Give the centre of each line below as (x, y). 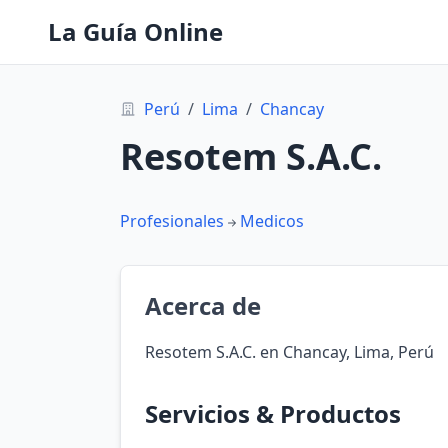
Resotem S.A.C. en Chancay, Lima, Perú (289, 352)
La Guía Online (135, 31)
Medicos (272, 221)
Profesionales (172, 221)
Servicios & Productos (273, 413)
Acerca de (203, 305)
